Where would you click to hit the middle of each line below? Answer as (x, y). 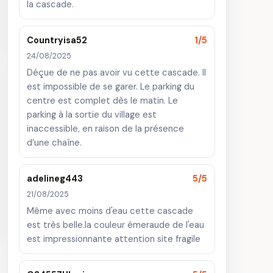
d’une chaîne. (54, 143)
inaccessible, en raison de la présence (105, 129)
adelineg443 (55, 179)
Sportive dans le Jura (127, 195)
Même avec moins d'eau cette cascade (110, 211)
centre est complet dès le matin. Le (102, 101)
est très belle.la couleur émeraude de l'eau (115, 225)
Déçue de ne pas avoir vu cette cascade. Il (116, 73)
